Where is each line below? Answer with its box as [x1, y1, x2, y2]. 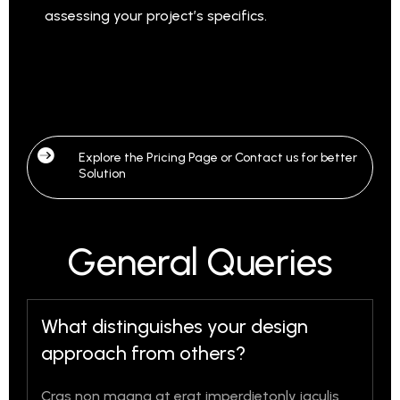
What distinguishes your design [41, 314, 308, 338]
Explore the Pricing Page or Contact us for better [79, 150, 357, 165]
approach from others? [41, 341, 246, 365]
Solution [79, 166, 126, 181]
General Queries [67, 239, 333, 285]
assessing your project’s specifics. [45, 7, 267, 24]
